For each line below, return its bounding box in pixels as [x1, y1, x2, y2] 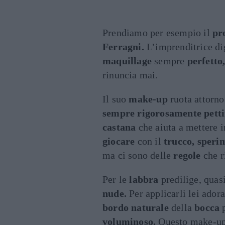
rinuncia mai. [102, 69, 158, 80]
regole [173, 150, 201, 161]
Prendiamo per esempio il [102, 27, 212, 38]
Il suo [102, 93, 129, 104]
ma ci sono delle [102, 150, 174, 161]
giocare [102, 136, 135, 147]
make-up [129, 93, 168, 104]
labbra [129, 174, 159, 185]
